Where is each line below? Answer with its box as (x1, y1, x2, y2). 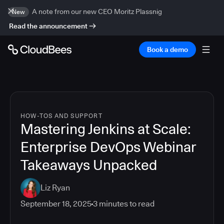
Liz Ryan (40, 183, 70, 192)
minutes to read (97, 199, 154, 208)
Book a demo (147, 45, 188, 53)
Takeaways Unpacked (20, 156, 157, 173)
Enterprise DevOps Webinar (20, 138, 196, 155)
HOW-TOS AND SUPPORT (20, 112, 102, 119)
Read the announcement (9, 22, 87, 30)
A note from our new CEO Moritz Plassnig (32, 7, 162, 15)
